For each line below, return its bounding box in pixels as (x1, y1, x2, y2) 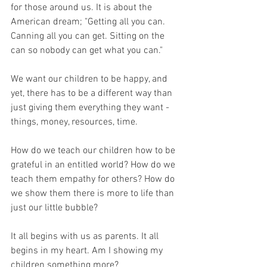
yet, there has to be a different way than (11, 88, 175, 100)
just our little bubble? (11, 202, 98, 215)
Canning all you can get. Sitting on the (11, 30, 167, 43)
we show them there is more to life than (11, 188, 176, 200)
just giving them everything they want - (11, 102, 172, 114)
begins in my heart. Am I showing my (11, 245, 165, 257)
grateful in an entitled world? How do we (11, 159, 178, 172)
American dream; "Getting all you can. (11, 16, 167, 29)
